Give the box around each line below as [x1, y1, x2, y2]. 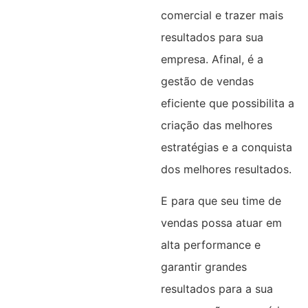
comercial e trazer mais [160, 8, 283, 23]
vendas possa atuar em [160, 216, 282, 230]
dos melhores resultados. [160, 162, 291, 177]
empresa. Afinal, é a [160, 52, 263, 67]
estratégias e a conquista [160, 140, 292, 155]
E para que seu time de [160, 194, 281, 208]
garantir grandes [160, 260, 247, 274]
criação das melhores [160, 118, 272, 133]
